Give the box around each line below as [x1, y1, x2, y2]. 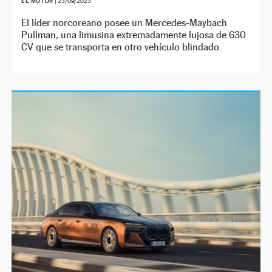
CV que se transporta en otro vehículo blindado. [21, 41, 222, 53]
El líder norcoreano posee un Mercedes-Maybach [21, 17, 228, 29]
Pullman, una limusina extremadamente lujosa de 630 [21, 29, 246, 41]
